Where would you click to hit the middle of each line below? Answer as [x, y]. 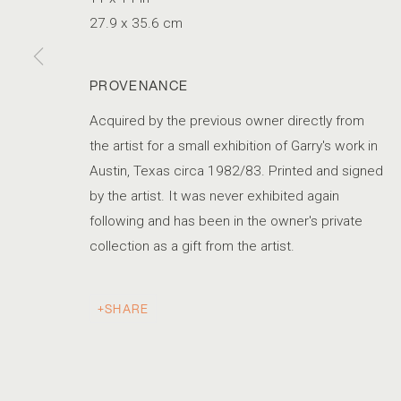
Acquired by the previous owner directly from [227, 120]
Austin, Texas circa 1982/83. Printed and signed [236, 171]
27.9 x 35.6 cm [136, 23]
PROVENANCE [139, 85]
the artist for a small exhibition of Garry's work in [234, 145]
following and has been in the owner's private [226, 221]
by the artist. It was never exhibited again [214, 196]
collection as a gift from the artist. [194, 246]
